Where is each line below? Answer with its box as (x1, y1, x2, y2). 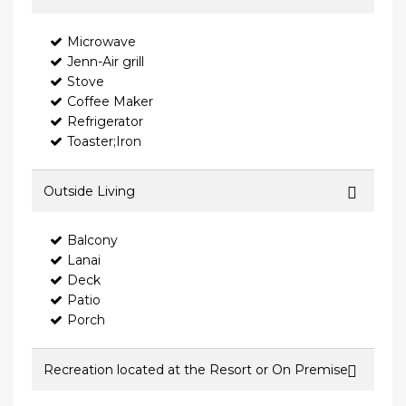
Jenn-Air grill (67, 53, 144, 71)
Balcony (67, 232, 118, 249)
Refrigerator (67, 113, 143, 130)
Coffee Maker (67, 93, 153, 111)
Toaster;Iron (67, 133, 141, 150)
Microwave (67, 34, 136, 51)
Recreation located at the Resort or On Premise (43, 362, 348, 379)
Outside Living (43, 183, 135, 200)
